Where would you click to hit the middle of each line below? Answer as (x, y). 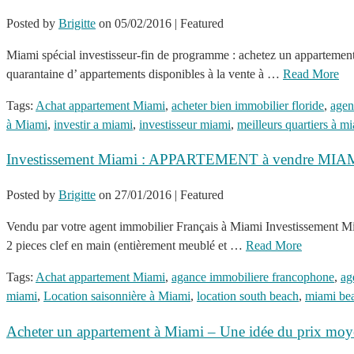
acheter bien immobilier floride (248, 105)
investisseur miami (185, 124)
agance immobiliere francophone (253, 277)
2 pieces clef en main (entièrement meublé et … (126, 246)
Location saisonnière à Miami (117, 296)
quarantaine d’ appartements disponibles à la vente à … (145, 73)
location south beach (248, 296)
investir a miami (93, 124)
